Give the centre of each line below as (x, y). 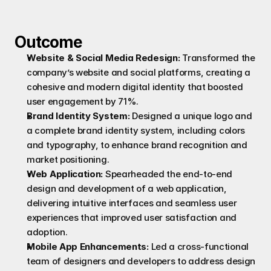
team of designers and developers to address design (141, 261)
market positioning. (68, 159)
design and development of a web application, (127, 188)
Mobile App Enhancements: (88, 247)
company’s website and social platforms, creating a (139, 72)
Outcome (48, 42)
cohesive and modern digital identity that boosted (135, 87)
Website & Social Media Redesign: (103, 58)
